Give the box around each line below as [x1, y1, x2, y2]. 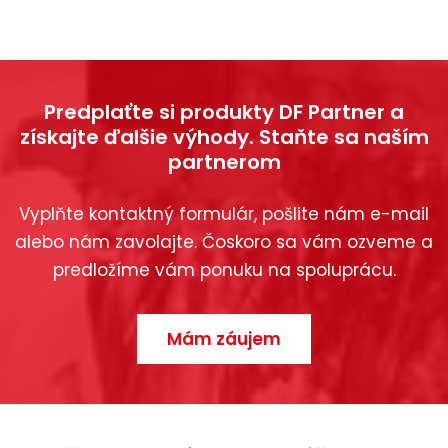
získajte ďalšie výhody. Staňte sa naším [19, 123, 429, 152]
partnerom [167, 148, 281, 177]
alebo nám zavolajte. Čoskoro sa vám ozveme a [15, 230, 433, 255]
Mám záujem [167, 327, 281, 352]
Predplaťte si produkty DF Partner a [44, 98, 404, 127]
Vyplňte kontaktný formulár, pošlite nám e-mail [19, 202, 429, 227]
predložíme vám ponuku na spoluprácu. [52, 258, 396, 283]
